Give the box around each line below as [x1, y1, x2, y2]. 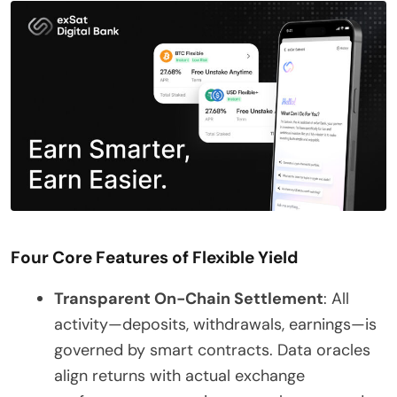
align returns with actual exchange [54, 364, 305, 386]
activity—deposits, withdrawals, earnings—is [54, 313, 377, 335]
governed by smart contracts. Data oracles [54, 339, 370, 361]
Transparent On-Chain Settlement [54, 287, 323, 309]
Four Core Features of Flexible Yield [11, 245, 298, 269]
